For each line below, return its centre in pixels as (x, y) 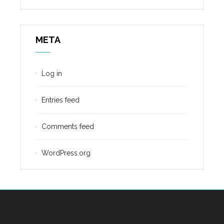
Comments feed (68, 126)
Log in (52, 73)
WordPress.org (66, 153)
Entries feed (60, 100)
